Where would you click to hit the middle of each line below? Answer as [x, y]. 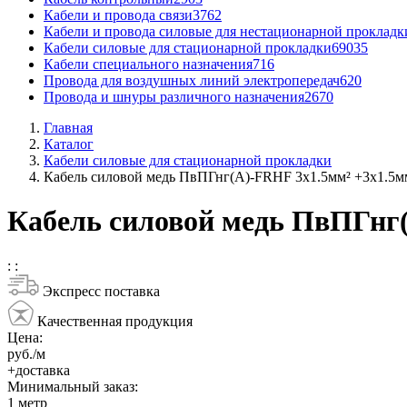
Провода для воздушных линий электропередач [192, 80]
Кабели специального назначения [148, 64]
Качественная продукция [113, 321]
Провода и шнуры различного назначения [174, 97]
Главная [68, 128]
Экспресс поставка [99, 291]
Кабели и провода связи [118, 15]
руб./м [26, 353]
